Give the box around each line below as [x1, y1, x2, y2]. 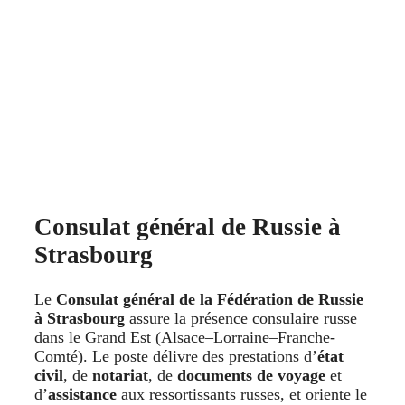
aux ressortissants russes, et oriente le [117, 384, 367, 403]
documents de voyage [177, 365, 325, 384]
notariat [92, 365, 148, 384]
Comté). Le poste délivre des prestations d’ [34, 346, 317, 365]
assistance [48, 384, 117, 403]
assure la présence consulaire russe [125, 308, 357, 327]
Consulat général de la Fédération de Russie [56, 289, 363, 308]
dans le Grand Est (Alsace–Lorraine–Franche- [34, 327, 335, 346]
